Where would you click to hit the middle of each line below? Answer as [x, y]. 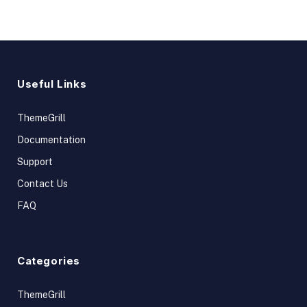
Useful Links [52, 84]
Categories [49, 260]
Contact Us [42, 183]
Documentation [51, 139]
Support [35, 161]
